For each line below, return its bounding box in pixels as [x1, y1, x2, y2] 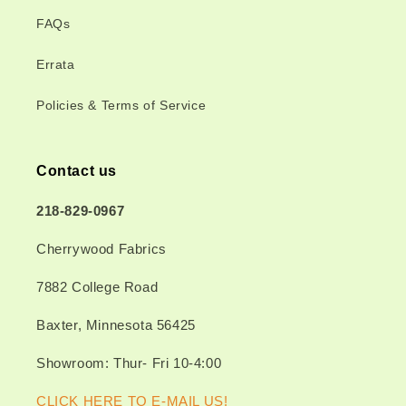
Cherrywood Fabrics [36, 241, 167, 256]
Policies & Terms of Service [36, 98, 207, 112]
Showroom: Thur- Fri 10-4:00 [36, 355, 222, 371]
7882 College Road [36, 279, 159, 295]
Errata [36, 57, 75, 72]
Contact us [36, 163, 117, 179]
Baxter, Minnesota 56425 [36, 317, 196, 333]
